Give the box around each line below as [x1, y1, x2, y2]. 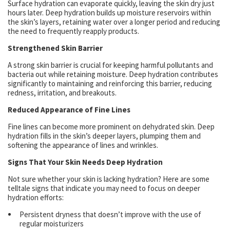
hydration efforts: [8, 193, 64, 203]
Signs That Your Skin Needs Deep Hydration [8, 157, 163, 167]
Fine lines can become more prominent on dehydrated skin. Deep [8, 122, 215, 132]
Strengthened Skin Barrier [8, 43, 103, 53]
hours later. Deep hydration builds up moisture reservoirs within [8, 8, 211, 18]
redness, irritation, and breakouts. [8, 88, 117, 98]
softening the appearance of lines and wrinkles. [8, 140, 158, 150]
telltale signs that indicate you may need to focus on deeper [8, 183, 200, 194]
